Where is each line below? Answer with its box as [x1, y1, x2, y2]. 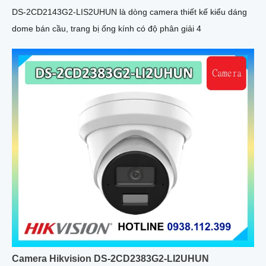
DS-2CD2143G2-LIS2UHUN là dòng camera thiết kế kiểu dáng [12, 7, 247, 17]
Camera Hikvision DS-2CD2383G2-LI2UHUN [12, 254, 209, 264]
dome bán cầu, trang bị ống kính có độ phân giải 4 [12, 24, 201, 34]
